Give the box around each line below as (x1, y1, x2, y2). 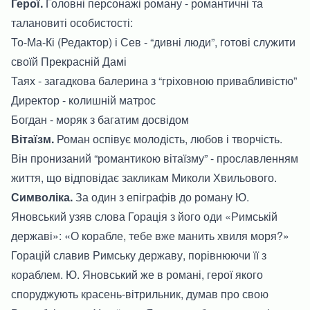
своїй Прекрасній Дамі (11, 53, 127, 69)
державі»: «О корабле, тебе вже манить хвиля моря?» (11, 227, 289, 244)
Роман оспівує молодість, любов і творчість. (54, 130, 282, 147)
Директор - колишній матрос (11, 91, 156, 108)
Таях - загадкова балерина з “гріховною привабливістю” (11, 72, 297, 89)
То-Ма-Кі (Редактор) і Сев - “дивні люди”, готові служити (11, 33, 295, 50)
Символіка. (11, 188, 73, 205)
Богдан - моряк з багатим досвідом (11, 111, 189, 127)
